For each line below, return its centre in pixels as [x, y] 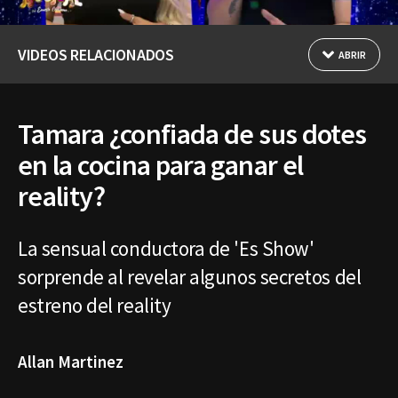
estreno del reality [96, 305]
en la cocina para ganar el [161, 165]
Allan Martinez [71, 361]
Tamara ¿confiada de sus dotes [192, 134]
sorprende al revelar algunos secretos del [190, 276]
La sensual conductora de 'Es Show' [166, 248]
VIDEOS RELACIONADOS [96, 54]
